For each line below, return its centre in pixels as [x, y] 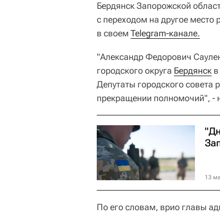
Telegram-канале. [165, 33]
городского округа [135, 70]
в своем [114, 33]
